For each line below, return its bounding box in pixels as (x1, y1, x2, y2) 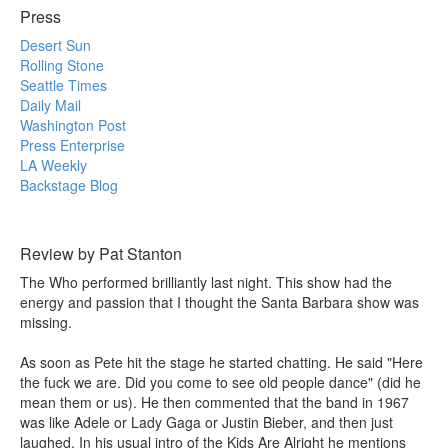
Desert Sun (20, 34, 91, 55)
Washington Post (20, 114, 126, 135)
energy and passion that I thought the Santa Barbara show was (20, 291, 419, 312)
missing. (20, 311, 72, 332)
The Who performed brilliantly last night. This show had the (20, 271, 392, 292)
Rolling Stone (20, 54, 104, 75)
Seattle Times (20, 74, 107, 95)
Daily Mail (20, 94, 81, 115)
